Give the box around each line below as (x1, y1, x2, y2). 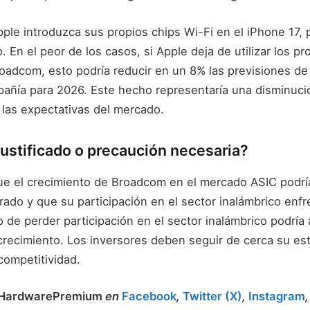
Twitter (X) (183, 289, 242, 304)
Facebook (122, 289, 176, 304)
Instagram (248, 289, 305, 304)
